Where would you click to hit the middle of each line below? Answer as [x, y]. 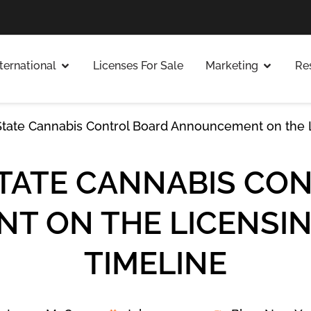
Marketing [232, 66]
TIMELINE [155, 264]
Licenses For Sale [138, 66]
